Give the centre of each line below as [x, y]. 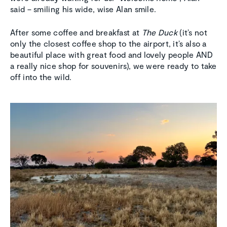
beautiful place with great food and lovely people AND [111, 55]
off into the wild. [41, 77]
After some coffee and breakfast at [76, 32]
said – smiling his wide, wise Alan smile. [83, 9]
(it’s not [192, 32]
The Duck [159, 32]
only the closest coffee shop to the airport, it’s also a [108, 44]
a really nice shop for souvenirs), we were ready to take [113, 66]
